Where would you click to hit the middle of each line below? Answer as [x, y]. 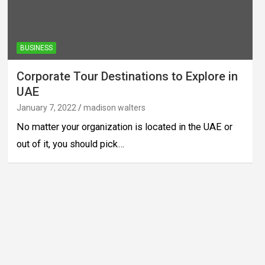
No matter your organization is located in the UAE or [124, 127]
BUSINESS [36, 48]
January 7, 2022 [46, 107]
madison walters [114, 107]
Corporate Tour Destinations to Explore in [127, 76]
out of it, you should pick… [70, 144]
